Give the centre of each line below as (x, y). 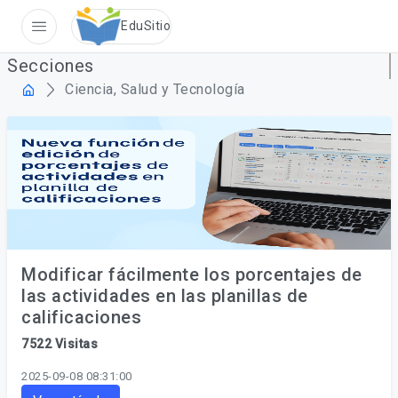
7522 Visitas (60, 344)
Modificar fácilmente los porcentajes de (192, 275)
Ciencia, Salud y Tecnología (155, 89)
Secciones (51, 66)
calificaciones (81, 317)
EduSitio (146, 26)
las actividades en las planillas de (165, 296)
